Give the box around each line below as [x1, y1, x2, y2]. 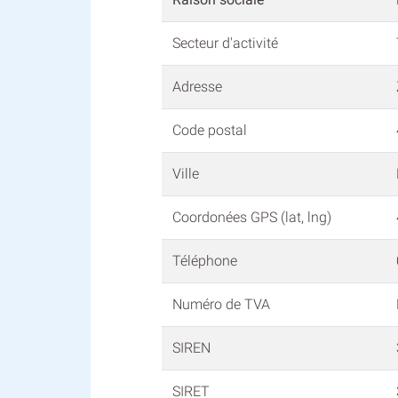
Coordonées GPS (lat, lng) [172, 209, 331, 227]
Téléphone [172, 252, 237, 270]
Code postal [172, 122, 247, 139]
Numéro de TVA [172, 296, 270, 314]
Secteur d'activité [172, 35, 282, 52]
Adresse [172, 78, 222, 96]
